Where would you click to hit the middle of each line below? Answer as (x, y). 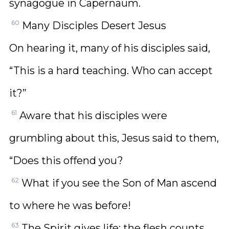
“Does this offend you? (66, 161)
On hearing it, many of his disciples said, (110, 48)
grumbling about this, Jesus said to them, (114, 138)
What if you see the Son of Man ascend (119, 183)
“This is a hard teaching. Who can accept (111, 71)
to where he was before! (70, 205)
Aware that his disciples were (93, 116)
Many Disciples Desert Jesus (94, 26)
